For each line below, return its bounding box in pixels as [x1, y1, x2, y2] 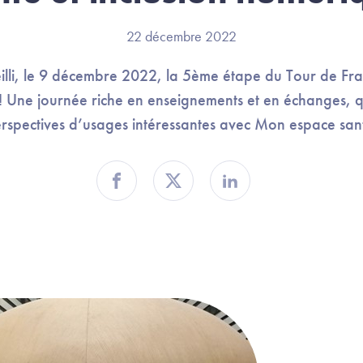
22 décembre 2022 [126, 27, 237, 45]
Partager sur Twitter [172, 181, 294, 203]
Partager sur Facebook [115, 181, 259, 203]
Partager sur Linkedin [228, 181, 361, 203]
